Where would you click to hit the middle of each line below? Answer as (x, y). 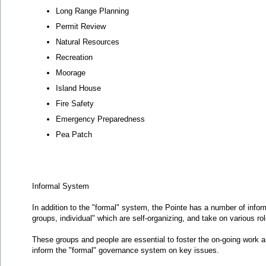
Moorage (71, 73)
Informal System (61, 186)
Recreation (74, 57)
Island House (78, 88)
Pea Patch (74, 134)
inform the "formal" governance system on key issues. (126, 250)
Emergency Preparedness (100, 119)
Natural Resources (88, 42)
